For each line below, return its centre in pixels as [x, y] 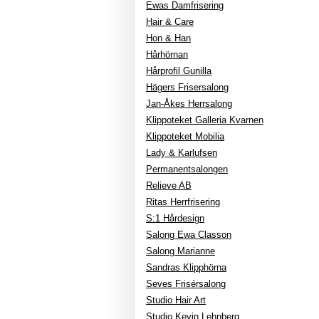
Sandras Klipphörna [186, 267]
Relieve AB [169, 185]
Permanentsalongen [187, 169]
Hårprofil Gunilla [179, 71]
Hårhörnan [167, 54]
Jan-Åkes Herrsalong [189, 104]
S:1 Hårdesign [175, 218]
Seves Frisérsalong [186, 284]
